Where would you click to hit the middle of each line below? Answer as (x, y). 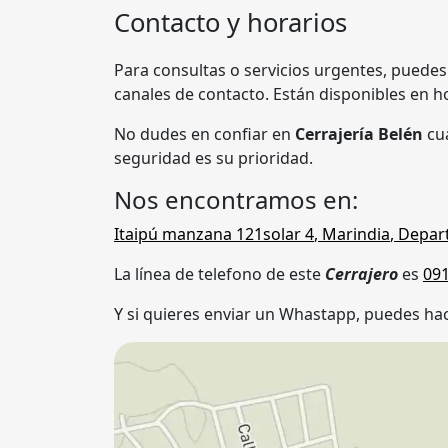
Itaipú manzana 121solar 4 (214, 234)
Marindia (356, 234)
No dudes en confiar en (204, 134)
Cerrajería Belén (359, 134)
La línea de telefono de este (219, 274)
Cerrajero (363, 274)
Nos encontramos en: (236, 199)
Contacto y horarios (230, 22)
